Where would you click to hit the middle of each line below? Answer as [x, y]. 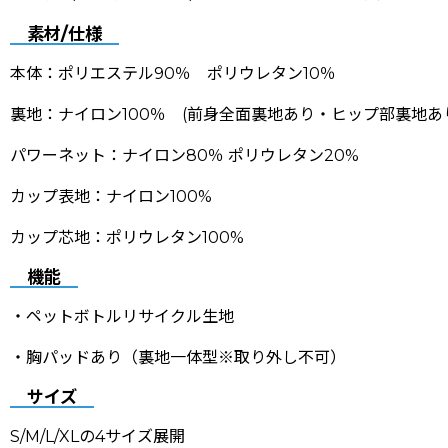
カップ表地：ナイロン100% [111, 196]
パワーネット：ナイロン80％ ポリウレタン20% [184, 155]
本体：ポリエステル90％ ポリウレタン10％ [173, 73]
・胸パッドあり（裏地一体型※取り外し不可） [178, 357]
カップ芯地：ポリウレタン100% [127, 237]
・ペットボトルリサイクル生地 [122, 316]
